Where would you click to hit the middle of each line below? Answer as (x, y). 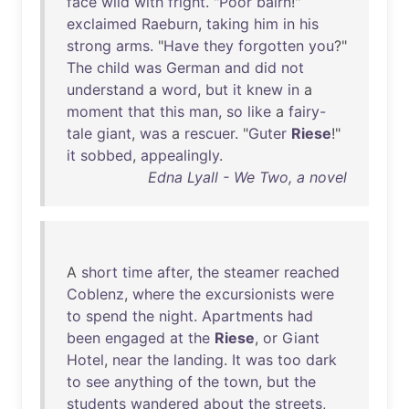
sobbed (106, 155)
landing (199, 360)
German (193, 68)
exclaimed (102, 24)
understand (105, 89)
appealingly (180, 155)
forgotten (271, 46)
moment (95, 111)
